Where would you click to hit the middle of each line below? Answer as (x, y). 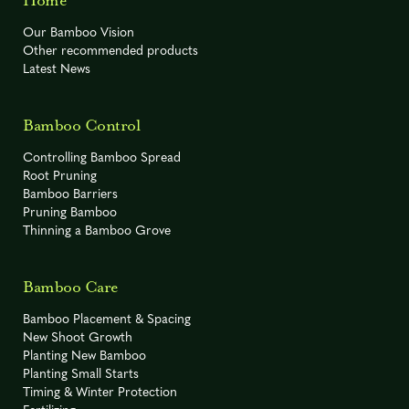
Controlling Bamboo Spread (102, 159)
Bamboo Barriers (70, 195)
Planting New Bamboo (84, 357)
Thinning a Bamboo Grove (97, 232)
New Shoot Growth (78, 339)
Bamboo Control (81, 126)
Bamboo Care (70, 288)
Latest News (57, 70)
